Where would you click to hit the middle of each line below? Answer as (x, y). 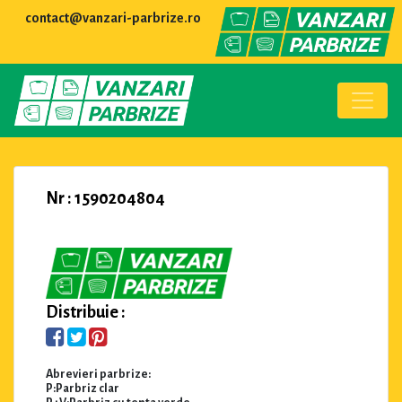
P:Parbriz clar (83, 388)
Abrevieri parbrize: (98, 374)
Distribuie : (86, 312)
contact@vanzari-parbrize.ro (113, 18)
